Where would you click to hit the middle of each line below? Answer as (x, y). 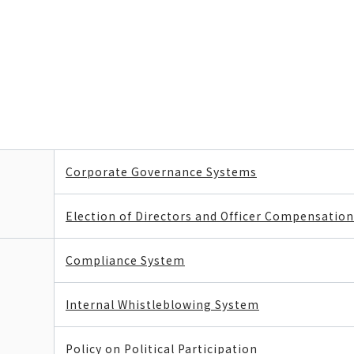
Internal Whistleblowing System (162, 304)
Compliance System (125, 260)
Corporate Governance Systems (161, 171)
